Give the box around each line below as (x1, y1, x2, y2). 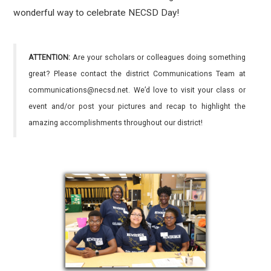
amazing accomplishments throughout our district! (28, 119, 203, 127)
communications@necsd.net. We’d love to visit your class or (28, 86, 246, 94)
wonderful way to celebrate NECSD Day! (13, 7, 180, 18)
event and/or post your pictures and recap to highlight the (28, 102, 246, 111)
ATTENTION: (28, 53, 71, 62)
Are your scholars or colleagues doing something (70, 53, 246, 62)
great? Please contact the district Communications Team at (28, 70, 246, 78)
